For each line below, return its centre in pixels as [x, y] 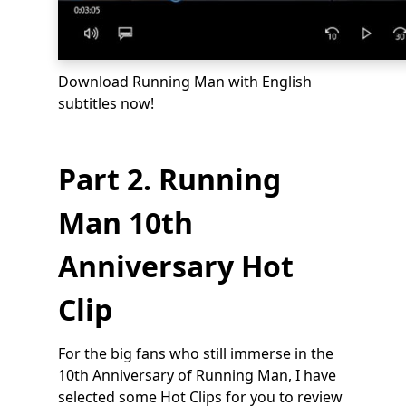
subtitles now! [106, 104]
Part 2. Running [169, 179]
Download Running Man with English [185, 82]
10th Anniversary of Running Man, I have [197, 376]
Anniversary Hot [176, 266]
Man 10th [126, 223]
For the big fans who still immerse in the [196, 354]
